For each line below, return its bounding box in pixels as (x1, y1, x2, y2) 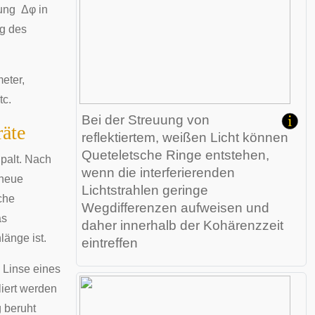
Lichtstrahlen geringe (82, 183, 208, 198)
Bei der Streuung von (82, 112, 210, 127)
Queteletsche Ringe (82, 148, 202, 162)
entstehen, (202, 148, 269, 162)
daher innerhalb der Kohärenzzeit (82, 218, 283, 233)
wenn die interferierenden (82, 165, 235, 180)
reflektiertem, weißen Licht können (82, 130, 288, 145)
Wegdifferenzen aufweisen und (82, 200, 269, 215)
